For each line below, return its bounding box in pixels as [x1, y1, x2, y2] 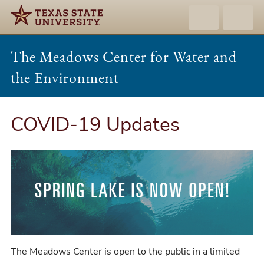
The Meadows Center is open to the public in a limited [11, 245, 240, 258]
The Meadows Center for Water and [11, 47, 237, 67]
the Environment [11, 68, 120, 88]
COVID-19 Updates [11, 111, 180, 137]
